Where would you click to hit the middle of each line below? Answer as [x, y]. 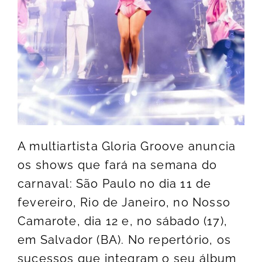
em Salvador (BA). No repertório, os [125, 240]
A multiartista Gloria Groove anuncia [127, 146]
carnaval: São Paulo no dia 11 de [115, 184]
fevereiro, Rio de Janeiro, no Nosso [124, 203]
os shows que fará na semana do [118, 165]
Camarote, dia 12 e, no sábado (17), [123, 221]
